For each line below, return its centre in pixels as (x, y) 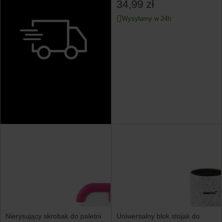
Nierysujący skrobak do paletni (53, 216)
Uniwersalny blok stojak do (158, 216)
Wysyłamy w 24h (146, 18)
